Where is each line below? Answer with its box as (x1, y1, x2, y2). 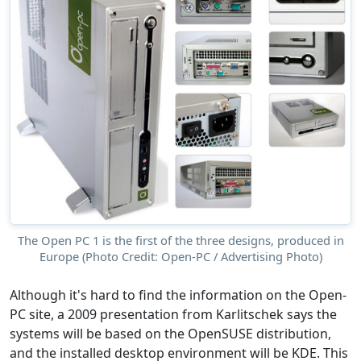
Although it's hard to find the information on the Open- (10, 285, 346, 304)
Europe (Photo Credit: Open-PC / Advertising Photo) (39, 248, 322, 265)
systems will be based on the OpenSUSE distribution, (10, 324, 331, 342)
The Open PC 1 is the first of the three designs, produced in (17, 232, 344, 249)
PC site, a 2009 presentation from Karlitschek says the (10, 305, 337, 323)
